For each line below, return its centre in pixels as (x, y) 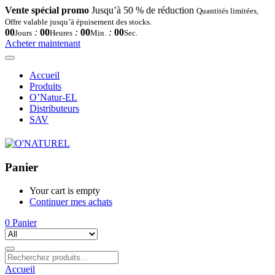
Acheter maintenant (43, 43)
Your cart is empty (65, 191)
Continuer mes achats (71, 202)
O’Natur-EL (53, 97)
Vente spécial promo (47, 10)
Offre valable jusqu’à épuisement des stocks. (78, 22)
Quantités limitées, (227, 11)
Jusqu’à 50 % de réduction (143, 10)
